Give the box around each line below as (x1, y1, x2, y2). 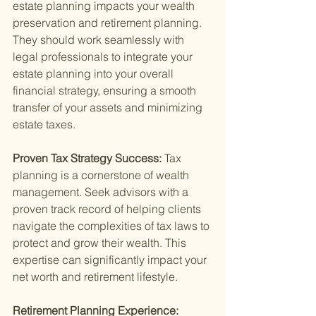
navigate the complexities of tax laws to (13, 219, 212, 233)
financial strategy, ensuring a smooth (13, 83, 199, 98)
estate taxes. (13, 117, 75, 132)
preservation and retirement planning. (13, 16, 205, 30)
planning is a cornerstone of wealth (13, 168, 192, 183)
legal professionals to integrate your (13, 49, 195, 64)
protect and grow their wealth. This (13, 236, 189, 250)
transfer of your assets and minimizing (13, 100, 205, 115)
